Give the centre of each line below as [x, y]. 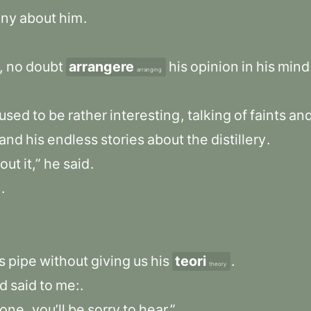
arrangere [101, 67]
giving [111, 261]
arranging [149, 69]
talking [209, 115]
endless [73, 140]
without [64, 261]
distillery [238, 140]
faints [268, 115]
